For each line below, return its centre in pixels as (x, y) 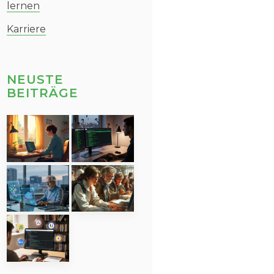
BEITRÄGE (43, 93)
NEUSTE (35, 80)
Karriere (26, 29)
